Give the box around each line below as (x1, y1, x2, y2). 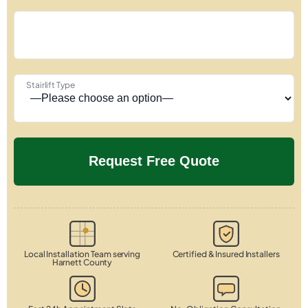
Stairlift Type (26, 79, 75, 90)
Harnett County (52, 256, 113, 267)
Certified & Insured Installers (172, 248, 280, 259)
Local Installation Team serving (24, 248, 140, 259)
